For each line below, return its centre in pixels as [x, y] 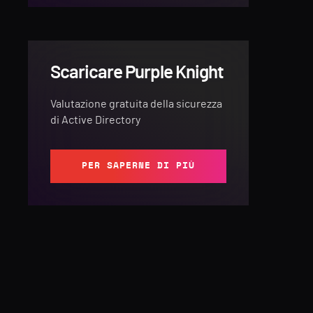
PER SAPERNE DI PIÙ [138, 166]
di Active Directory [95, 120]
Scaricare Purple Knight [137, 72]
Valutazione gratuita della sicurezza [136, 104]
